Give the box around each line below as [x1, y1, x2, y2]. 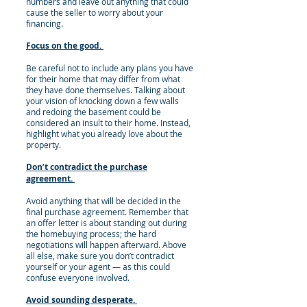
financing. [26, 18, 63, 29]
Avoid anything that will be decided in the [26, 195, 181, 206]
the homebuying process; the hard [26, 228, 156, 239]
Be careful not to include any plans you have [26, 62, 193, 73]
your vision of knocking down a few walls [26, 95, 179, 106]
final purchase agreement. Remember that [26, 206, 188, 217]
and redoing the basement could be [26, 106, 161, 117]
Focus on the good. [26, 40, 103, 51]
